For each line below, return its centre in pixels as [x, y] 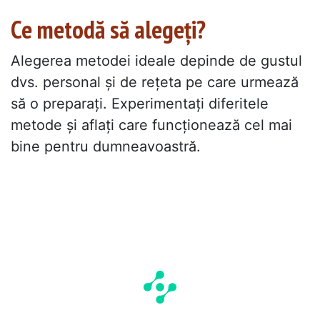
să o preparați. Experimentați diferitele [140, 103]
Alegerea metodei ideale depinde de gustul [156, 60]
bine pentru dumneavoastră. [106, 146]
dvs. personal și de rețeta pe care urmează [155, 82]
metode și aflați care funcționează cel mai [151, 125]
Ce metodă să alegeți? [108, 30]
